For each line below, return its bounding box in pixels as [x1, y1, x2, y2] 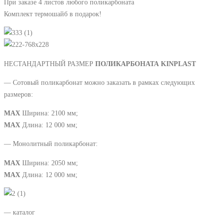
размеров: [4, 90, 33, 98]
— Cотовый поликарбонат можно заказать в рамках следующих [4, 78, 195, 86]
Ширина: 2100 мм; [20, 109, 78, 117]
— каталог [4, 208, 35, 217]
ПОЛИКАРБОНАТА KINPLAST [95, 59, 196, 68]
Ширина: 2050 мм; [20, 158, 78, 167]
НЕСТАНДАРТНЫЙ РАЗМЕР [4, 59, 95, 68]
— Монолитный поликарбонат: [4, 140, 98, 148]
